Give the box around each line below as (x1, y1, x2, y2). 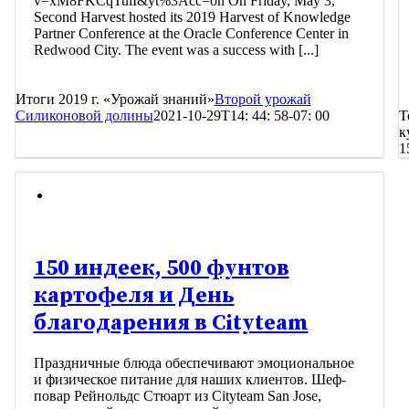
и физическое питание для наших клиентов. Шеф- (33, 371, 346, 387)
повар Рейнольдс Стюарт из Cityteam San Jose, (33, 387, 321, 404)
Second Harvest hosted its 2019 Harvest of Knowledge (33, 8, 351, 25)
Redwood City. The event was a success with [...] (33, 41, 319, 58)
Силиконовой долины (15, 107, 153, 123)
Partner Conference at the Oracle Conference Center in (33, 25, 349, 41)
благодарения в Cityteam (33, 309, 309, 337)
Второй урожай (214, 90, 311, 107)
